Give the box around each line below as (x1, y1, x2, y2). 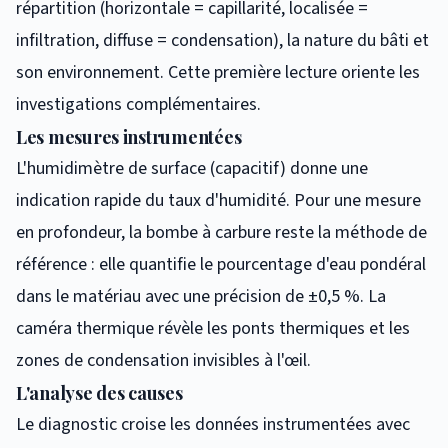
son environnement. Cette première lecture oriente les (16, 59, 420, 85)
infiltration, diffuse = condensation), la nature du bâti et (16, 27, 429, 53)
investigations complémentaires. (16, 91, 261, 117)
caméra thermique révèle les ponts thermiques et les (16, 315, 410, 341)
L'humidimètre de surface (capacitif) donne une (16, 155, 368, 181)
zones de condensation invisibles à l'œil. (16, 347, 311, 373)
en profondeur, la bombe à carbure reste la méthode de (16, 219, 427, 245)
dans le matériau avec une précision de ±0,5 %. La (16, 283, 386, 309)
